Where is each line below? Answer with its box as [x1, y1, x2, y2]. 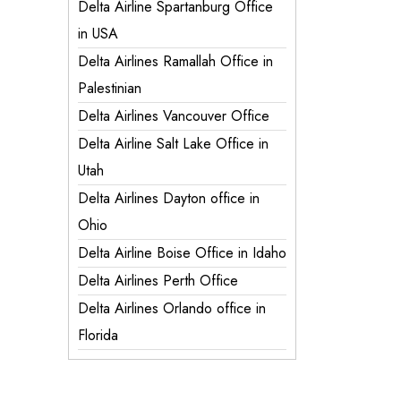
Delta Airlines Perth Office [78, 270, 238, 291]
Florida [78, 325, 118, 346]
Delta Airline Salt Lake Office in [78, 133, 269, 154]
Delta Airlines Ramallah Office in [78, 51, 273, 72]
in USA [78, 23, 118, 44]
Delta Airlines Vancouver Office [78, 106, 274, 126]
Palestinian [78, 78, 141, 98]
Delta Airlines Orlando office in [78, 298, 266, 319]
